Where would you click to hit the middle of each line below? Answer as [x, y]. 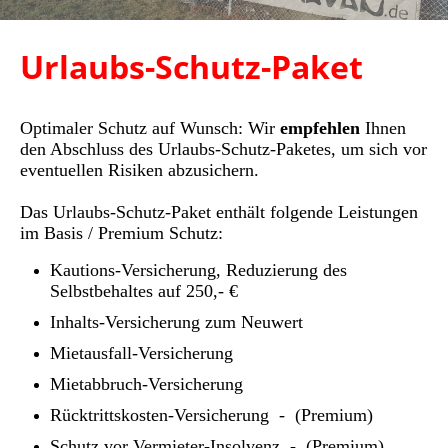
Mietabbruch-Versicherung [146, 383]
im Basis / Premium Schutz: [121, 232]
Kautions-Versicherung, [135, 269]
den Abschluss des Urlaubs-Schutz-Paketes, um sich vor [223, 148]
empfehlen [320, 127]
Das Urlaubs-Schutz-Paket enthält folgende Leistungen [219, 211]
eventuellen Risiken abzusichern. [139, 169]
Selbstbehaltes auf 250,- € [144, 290]
